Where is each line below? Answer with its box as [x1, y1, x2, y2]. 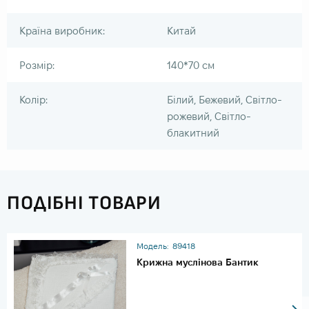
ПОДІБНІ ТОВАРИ [7, 191, 161, 215]
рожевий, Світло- [167, 110, 251, 122]
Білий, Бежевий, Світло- [167, 93, 282, 106]
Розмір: [19, 59, 54, 71]
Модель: [137, 241, 170, 250]
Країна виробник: [19, 24, 105, 37]
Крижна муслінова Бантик [137, 256, 259, 268]
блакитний [167, 126, 219, 139]
